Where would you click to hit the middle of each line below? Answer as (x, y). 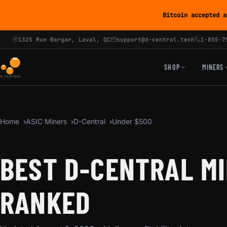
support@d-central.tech (156, 40)
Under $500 (132, 121)
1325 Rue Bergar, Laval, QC (64, 40)
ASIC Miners (46, 121)
